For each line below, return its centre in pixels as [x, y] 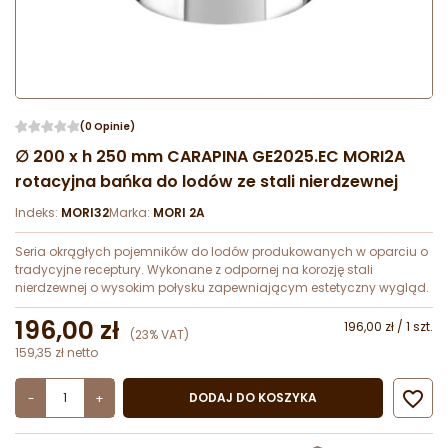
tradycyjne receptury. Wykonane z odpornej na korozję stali [194, 270]
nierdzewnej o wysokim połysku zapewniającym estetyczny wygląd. [222, 288]
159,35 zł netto [56, 353]
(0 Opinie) [107, 127]
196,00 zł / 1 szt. [388, 327]
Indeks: [38, 213]
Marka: [131, 213]
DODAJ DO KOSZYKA [253, 398]
